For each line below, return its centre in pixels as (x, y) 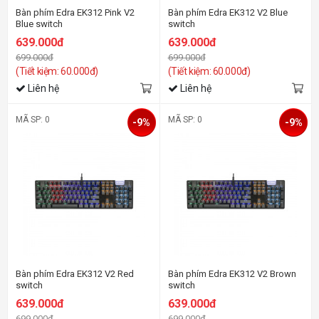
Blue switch (39, 23)
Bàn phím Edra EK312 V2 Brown (232, 274)
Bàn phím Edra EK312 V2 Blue (228, 12)
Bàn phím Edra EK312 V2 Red (75, 274)
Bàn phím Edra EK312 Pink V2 (75, 12)
